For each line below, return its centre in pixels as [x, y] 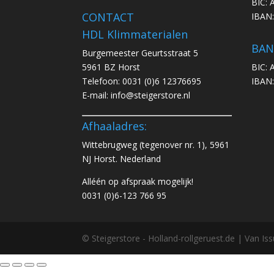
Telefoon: [102, 81]
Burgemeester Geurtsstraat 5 [140, 53]
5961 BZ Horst [111, 67]
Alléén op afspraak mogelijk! [138, 181]
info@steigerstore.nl [151, 95]
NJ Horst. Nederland [122, 158]
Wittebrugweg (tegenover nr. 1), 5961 [156, 144]
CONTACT [108, 17]
